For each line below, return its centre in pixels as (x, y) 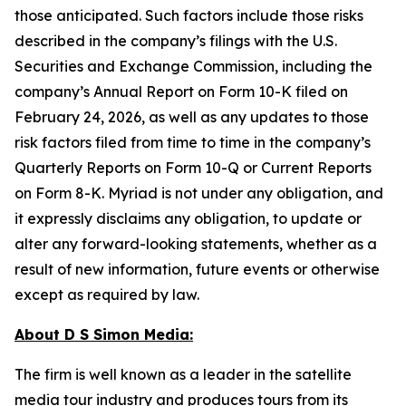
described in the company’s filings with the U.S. (176, 41)
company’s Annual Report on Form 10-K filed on (181, 92)
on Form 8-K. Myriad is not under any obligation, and (199, 193)
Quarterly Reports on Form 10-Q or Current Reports (193, 168)
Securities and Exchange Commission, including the (193, 66)
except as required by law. (111, 295)
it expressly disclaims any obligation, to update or (188, 218)
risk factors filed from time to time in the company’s (193, 142)
